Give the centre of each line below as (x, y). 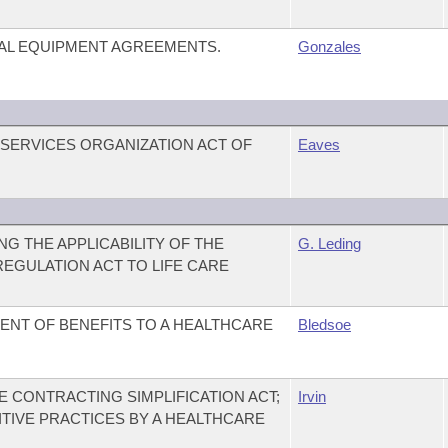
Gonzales (329, 46)
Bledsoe (324, 324)
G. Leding (329, 243)
